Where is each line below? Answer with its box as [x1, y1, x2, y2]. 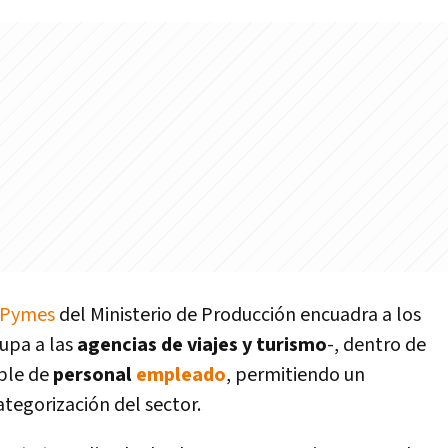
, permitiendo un [226, 362, 365, 388]
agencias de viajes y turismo [77, 332, 327, 358]
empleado [136, 362, 226, 388]
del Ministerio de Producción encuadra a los [55, 302, 421, 328]
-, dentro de [327, 332, 426, 358]
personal [49, 362, 136, 388]
